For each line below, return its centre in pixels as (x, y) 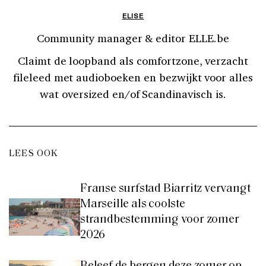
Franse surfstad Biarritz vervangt (165, 189)
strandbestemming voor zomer (160, 220)
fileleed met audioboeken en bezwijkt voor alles (133, 77)
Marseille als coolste (133, 205)
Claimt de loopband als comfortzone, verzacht (133, 61)
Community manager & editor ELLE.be (133, 38)
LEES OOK (34, 154)
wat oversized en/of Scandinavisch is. (133, 94)
